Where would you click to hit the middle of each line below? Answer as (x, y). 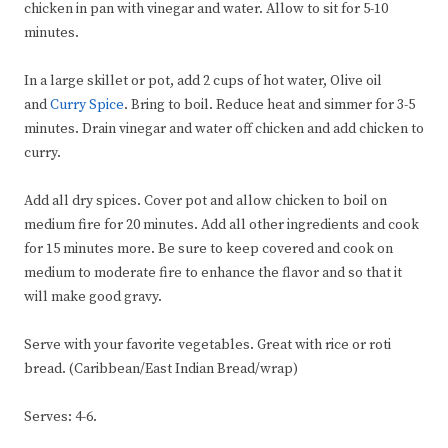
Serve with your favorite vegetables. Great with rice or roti (207, 345)
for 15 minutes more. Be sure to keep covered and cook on (208, 249)
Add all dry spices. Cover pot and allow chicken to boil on (205, 201)
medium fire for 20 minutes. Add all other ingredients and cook (221, 225)
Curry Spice (87, 105)
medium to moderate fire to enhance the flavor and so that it (213, 273)
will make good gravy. (93, 297)
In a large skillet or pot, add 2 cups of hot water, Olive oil (203, 81)
